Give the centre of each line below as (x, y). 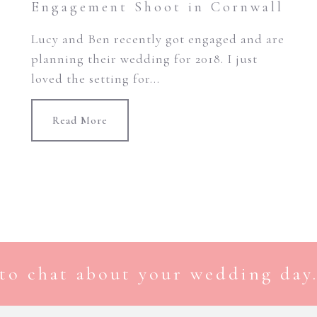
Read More (80, 120)
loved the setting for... (95, 79)
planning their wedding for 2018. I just (144, 59)
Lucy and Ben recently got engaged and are (157, 39)
